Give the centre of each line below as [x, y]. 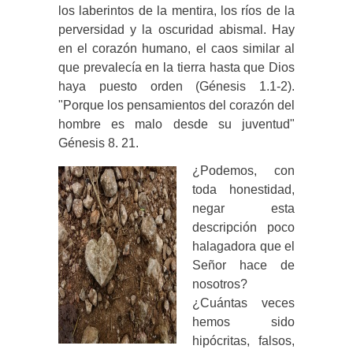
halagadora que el [243, 246]
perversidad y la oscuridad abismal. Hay [176, 29]
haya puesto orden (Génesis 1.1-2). [176, 86]
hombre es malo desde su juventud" [176, 124]
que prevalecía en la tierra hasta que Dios [176, 67]
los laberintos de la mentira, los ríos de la [176, 10]
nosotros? [220, 284]
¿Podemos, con [243, 170]
